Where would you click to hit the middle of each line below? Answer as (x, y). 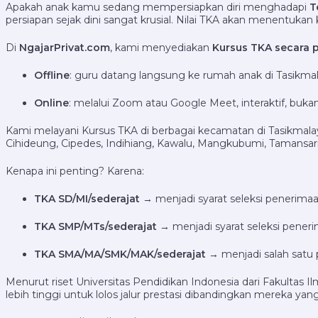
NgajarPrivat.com (65, 48)
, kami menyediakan (161, 48)
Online (51, 103)
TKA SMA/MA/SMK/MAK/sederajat (120, 254)
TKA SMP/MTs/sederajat (95, 226)
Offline (52, 75)
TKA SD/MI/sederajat (87, 199)
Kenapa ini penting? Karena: (75, 171)
